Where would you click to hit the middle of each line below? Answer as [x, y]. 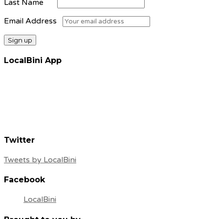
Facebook [24, 180]
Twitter [19, 140]
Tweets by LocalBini [40, 160]
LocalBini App [33, 60]
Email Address [31, 21]
